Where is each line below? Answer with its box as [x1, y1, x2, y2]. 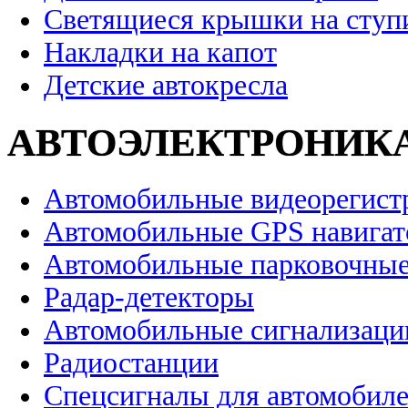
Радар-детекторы [44, 281, 254, 314]
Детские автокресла [44, 69, 288, 102]
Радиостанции [44, 347, 219, 380]
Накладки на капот [44, 36, 277, 69]
